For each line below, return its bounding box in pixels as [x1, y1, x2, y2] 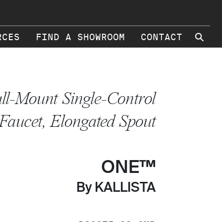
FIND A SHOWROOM [36, 32, 125, 43]
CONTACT [141, 32, 182, 43]
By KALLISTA [76, 181, 156, 195]
